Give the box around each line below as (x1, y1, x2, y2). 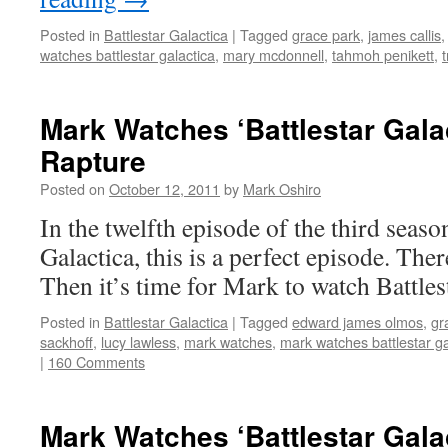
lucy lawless (101, 331, 176, 352)
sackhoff (40, 331, 93, 352)
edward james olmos (292, 311, 423, 332)
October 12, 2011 (109, 178, 220, 199)
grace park (292, 24, 360, 45)
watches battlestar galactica (40, 44, 215, 65)
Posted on (40, 178, 105, 199)
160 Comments (48, 351, 145, 372)
